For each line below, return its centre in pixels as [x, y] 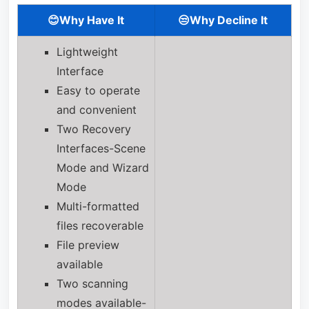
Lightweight [87, 51]
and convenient [96, 109]
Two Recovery [93, 129]
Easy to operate [98, 90]
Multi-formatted [98, 206]
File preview [88, 245]
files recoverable [100, 225]
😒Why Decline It [223, 20]
